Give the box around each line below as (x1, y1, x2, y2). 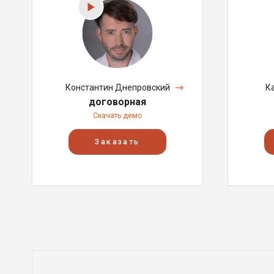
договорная (89, 96, 146, 108)
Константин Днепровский (65, 83, 170, 92)
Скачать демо (93, 111, 142, 120)
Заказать (95, 138, 140, 146)
